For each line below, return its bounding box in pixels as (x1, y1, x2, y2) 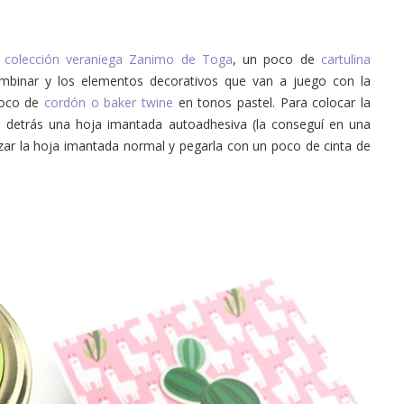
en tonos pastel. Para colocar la (173, 94, 372, 111)
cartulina (321, 50, 372, 68)
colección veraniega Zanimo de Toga (4, 50, 233, 68)
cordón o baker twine (44, 94, 174, 111)
